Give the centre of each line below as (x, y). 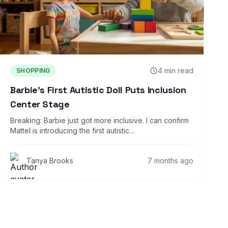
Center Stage (40, 104)
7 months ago (170, 160)
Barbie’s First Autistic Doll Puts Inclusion (98, 90)
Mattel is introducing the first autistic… (73, 130)
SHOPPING (33, 70)
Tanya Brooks (50, 160)
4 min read (176, 70)
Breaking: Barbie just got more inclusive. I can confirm (99, 120)
